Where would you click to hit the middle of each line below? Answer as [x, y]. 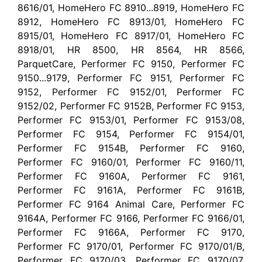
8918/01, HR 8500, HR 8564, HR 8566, [131, 49]
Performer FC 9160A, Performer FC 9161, [131, 176]
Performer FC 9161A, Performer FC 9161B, [131, 190]
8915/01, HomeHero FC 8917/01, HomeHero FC [131, 35]
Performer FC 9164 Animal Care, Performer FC [131, 204]
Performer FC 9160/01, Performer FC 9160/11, [131, 162]
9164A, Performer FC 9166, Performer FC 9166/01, [131, 218]
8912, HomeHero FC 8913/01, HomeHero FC [131, 21]
